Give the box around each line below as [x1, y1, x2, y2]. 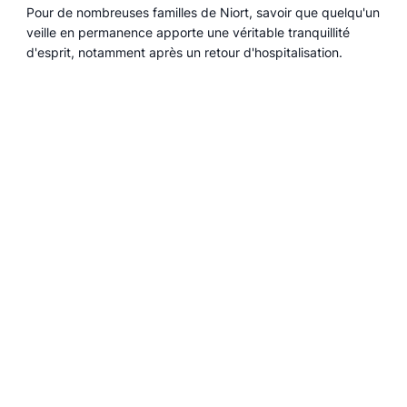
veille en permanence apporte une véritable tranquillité [26, 25, 351, 41]
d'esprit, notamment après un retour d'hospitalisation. [26, 45, 343, 61]
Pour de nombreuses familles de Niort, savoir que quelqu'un [26, 5, 381, 21]
